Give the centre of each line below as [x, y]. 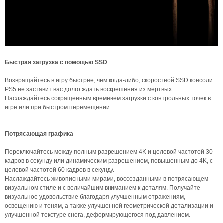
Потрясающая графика [39, 134]
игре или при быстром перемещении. [58, 107]
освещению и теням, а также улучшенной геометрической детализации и [109, 206]
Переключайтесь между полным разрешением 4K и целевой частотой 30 [109, 152]
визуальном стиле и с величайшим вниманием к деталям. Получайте [103, 188]
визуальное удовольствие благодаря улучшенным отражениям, [95, 197]
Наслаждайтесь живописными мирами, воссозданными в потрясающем [107, 179]
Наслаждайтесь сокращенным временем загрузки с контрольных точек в [108, 98]
